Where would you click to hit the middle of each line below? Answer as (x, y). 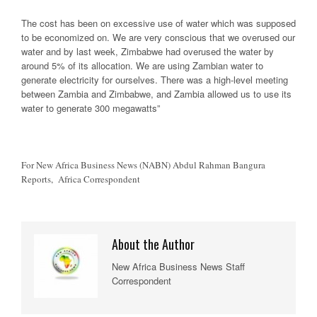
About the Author (153, 244)
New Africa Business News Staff (178, 266)
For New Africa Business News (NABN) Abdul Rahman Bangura (143, 165)
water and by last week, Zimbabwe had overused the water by (148, 51)
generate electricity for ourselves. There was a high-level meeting (155, 79)
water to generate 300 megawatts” (91, 108)
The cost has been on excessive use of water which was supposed (158, 23)
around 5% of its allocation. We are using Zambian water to (142, 65)
